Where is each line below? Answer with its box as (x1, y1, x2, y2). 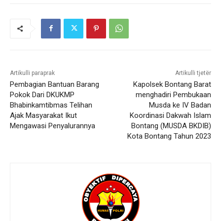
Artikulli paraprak (10, 69, 55, 76)
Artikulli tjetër (175, 69, 211, 76)
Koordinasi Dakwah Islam (129, 110, 211, 120)
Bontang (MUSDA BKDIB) (131, 121, 211, 130)
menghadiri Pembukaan (135, 90, 211, 99)
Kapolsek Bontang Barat (133, 79, 211, 89)
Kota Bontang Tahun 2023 (127, 131, 211, 141)
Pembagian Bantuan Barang (10, 79, 99, 89)
